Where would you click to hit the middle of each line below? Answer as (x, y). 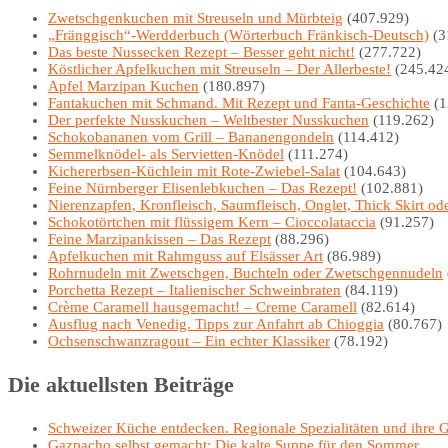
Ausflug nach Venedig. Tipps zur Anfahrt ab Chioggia (216, 323)
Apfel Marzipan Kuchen (123, 85)
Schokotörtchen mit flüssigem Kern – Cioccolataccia (212, 221)
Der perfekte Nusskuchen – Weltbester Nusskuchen (208, 119)
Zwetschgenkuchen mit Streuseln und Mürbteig (195, 17)
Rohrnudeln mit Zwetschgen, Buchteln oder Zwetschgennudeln (245, 272)
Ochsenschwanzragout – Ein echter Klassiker (189, 340)
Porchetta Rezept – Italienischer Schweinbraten (194, 289)
